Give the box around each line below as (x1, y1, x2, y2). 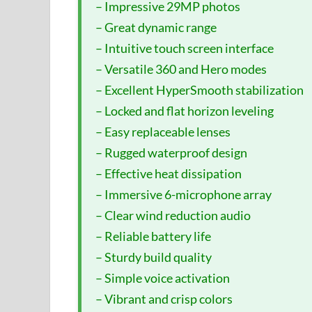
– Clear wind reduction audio (95, 208, 251, 224)
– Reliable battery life (95, 228, 211, 244)
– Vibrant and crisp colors (95, 291, 233, 307)
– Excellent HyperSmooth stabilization (95, 82, 304, 98)
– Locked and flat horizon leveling (95, 103, 274, 119)
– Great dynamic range (95, 19, 217, 36)
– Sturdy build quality (95, 249, 212, 265)
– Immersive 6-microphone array (95, 187, 272, 203)
